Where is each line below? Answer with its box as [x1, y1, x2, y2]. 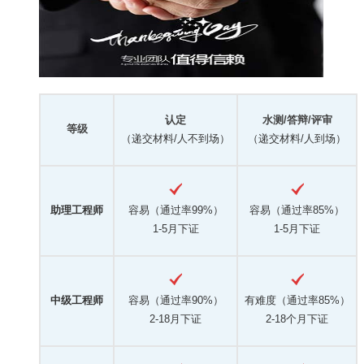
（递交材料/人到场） [248, 132, 346, 145]
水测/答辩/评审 [262, 113, 332, 126]
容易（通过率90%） [128, 293, 223, 306]
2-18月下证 [149, 312, 201, 325]
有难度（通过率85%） [244, 293, 350, 306]
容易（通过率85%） [249, 203, 344, 216]
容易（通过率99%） [128, 203, 223, 216]
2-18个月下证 [266, 312, 328, 325]
